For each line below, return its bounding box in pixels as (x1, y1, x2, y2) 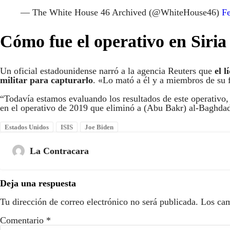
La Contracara (30, 146, 89, 156)
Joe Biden (85, 123, 113, 131)
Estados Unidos (5, 123, 49, 131)
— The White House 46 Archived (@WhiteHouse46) (21, 7, 222, 17)
